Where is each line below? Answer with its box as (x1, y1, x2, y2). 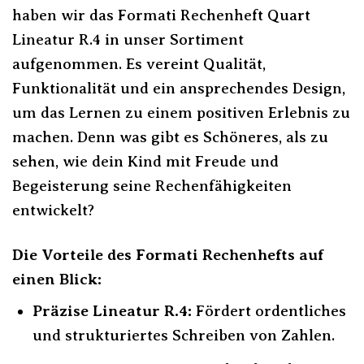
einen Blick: (12, 270, 102, 288)
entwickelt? (12, 201, 94, 219)
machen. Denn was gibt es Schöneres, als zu (12, 128, 328, 145)
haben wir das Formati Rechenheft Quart (12, 6, 310, 24)
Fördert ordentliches (191, 302, 346, 320)
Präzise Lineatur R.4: (32, 302, 192, 320)
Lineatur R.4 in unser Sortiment (12, 30, 244, 48)
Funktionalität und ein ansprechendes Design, (12, 79, 345, 97)
